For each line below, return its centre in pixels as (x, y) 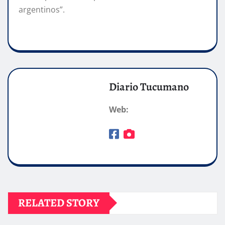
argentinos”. (42, 9)
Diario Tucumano (149, 87)
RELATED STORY (59, 203)
